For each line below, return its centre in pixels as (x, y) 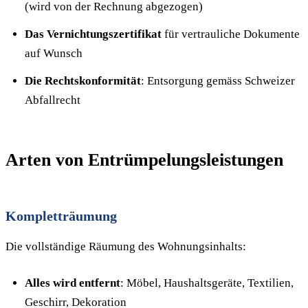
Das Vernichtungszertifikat (93, 34)
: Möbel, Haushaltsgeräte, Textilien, (207, 283)
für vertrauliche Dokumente (231, 34)
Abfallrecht (53, 100)
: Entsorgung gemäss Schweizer (218, 81)
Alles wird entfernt (73, 283)
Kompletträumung (61, 216)
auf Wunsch (54, 53)
